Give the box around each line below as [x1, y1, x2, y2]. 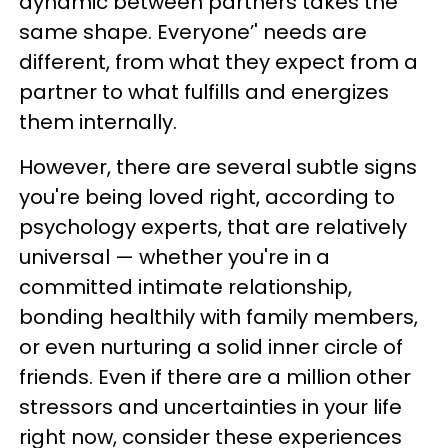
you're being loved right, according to [19, 183, 395, 211]
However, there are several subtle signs [19, 153, 417, 181]
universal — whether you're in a [19, 243, 330, 271]
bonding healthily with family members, [19, 303, 418, 331]
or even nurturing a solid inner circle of [19, 333, 403, 361]
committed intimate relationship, [19, 273, 352, 301]
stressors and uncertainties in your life [19, 393, 402, 421]
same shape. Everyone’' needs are [19, 18, 367, 46]
